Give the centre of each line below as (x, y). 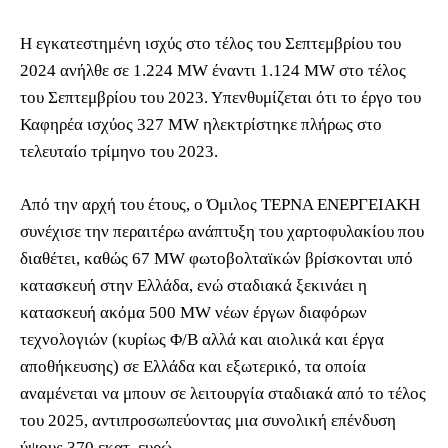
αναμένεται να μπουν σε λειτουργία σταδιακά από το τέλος (223, 393)
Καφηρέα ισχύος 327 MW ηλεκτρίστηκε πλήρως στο (201, 124)
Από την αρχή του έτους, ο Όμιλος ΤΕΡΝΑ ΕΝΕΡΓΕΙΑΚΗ (220, 204)
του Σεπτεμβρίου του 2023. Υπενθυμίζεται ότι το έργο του (220, 97)
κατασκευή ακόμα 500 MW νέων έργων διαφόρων (193, 312)
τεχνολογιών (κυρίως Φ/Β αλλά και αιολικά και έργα (202, 339)
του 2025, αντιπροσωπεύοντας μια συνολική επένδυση (208, 420)
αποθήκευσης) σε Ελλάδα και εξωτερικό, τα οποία (193, 366)
